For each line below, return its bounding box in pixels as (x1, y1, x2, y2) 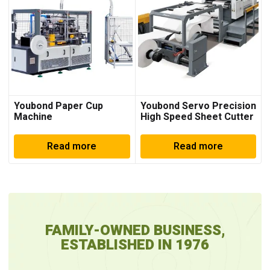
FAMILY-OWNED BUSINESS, (45, 219, 225, 241)
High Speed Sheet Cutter (140, 109, 254, 124)
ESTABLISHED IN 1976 (61, 234, 209, 256)
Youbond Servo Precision (140, 98, 256, 113)
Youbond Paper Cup (14, 98, 103, 113)
